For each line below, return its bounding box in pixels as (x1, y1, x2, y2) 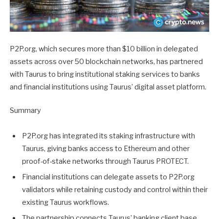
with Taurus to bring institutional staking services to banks (10, 69, 200, 79)
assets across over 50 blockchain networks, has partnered (10, 57, 203, 66)
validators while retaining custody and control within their (22, 185, 208, 195)
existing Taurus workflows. (22, 198, 109, 207)
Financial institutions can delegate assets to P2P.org (22, 173, 195, 182)
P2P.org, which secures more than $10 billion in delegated (10, 44, 198, 53)
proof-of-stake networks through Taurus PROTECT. (22, 156, 189, 166)
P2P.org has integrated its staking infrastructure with (22, 131, 195, 140)
